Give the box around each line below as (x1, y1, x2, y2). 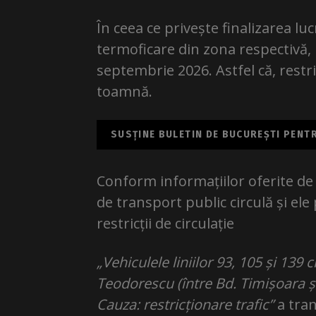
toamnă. (97, 81, 152, 101)
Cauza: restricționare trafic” (97, 294, 277, 314)
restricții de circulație (97, 213, 234, 233)
